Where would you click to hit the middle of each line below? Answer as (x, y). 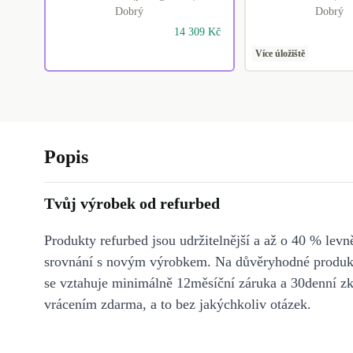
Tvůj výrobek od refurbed (132, 204)
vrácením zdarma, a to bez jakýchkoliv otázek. (178, 305)
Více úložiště (280, 54)
